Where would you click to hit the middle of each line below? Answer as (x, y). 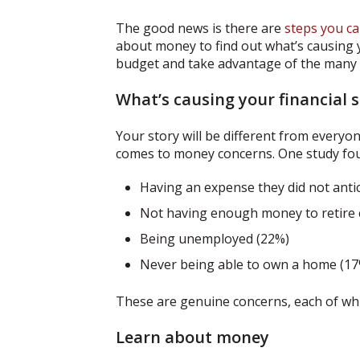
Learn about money (192, 337)
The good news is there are (200, 29)
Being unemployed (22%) (215, 239)
